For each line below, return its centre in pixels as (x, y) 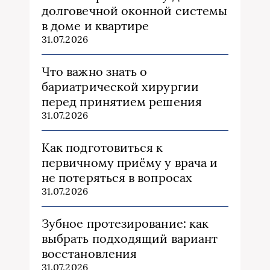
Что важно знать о (95, 72)
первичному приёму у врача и (130, 163)
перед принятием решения (122, 102)
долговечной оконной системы (135, 11)
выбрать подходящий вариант (130, 239)
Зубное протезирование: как (125, 224)
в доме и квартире (96, 26)
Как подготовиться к (102, 148)
